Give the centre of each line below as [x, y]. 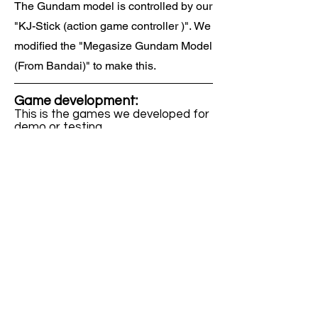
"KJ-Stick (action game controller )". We [113, 26]
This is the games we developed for [112, 114]
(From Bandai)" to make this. [85, 66]
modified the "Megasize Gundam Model [113, 46]
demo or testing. [59, 127]
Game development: [76, 101]
